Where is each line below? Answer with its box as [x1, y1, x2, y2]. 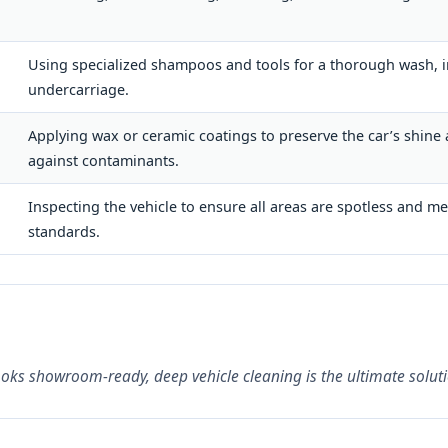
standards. [28, 221, 100, 241]
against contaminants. [28, 150, 179, 170]
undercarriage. [28, 79, 129, 99]
